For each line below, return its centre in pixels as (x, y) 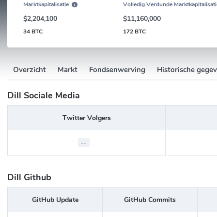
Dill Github (29, 177)
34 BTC (33, 31)
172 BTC (135, 31)
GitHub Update (55, 200)
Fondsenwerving (117, 70)
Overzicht (30, 70)
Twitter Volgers (86, 118)
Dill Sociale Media (44, 95)
